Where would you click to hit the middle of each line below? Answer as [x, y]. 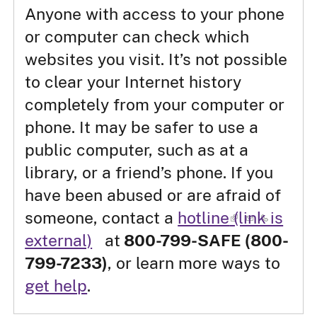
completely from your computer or [155, 104]
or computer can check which [137, 36]
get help [56, 285]
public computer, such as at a [137, 149]
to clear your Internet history [133, 81]
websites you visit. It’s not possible [156, 59]
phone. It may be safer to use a [142, 127]
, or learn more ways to [194, 263]
